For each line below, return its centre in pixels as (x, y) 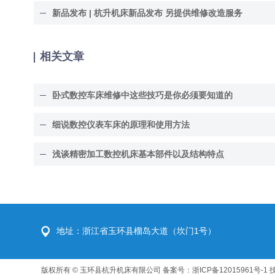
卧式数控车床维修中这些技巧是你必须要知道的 (142, 95)
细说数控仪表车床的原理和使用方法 (121, 125)
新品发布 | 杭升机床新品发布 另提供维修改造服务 (147, 13)
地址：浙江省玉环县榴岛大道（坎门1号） (137, 231)
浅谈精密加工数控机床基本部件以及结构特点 (138, 154)
